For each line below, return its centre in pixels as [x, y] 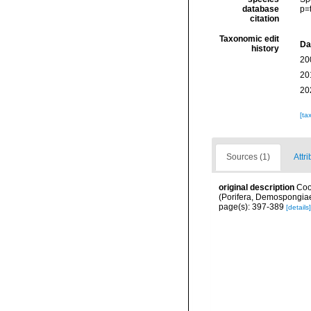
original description [257, 188]
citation [264, 19]
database [260, 9]
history [265, 49]
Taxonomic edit [249, 39]
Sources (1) [248, 157]
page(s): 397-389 [252, 207]
